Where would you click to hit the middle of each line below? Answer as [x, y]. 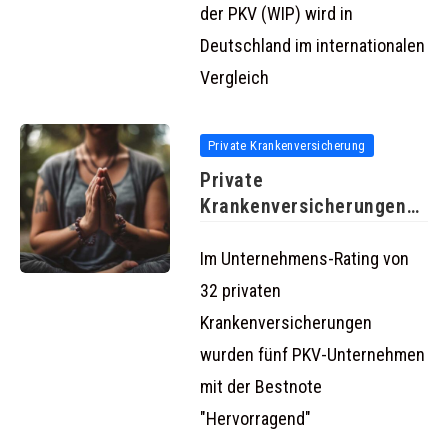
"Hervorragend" [255, 419]
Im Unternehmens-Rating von [304, 259]
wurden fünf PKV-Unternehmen [312, 355]
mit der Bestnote [261, 387]
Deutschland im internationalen [312, 46]
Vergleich [234, 78]
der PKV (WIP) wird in [276, 14]
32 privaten [240, 291]
